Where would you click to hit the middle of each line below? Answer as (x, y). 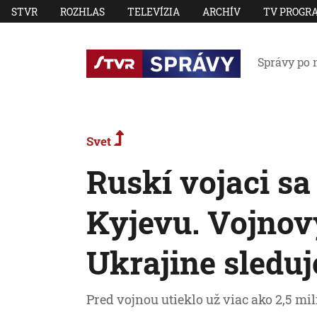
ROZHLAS (82, 11)
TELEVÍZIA (154, 11)
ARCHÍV (221, 11)
